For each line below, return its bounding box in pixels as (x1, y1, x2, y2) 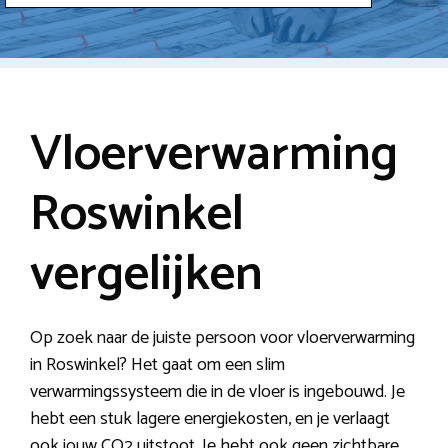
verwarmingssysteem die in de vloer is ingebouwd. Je (30, 376, 405, 407)
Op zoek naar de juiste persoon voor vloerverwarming (30, 322, 415, 353)
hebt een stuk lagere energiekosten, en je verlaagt (30, 403, 390, 434)
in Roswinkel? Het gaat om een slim (30, 349, 285, 380)
